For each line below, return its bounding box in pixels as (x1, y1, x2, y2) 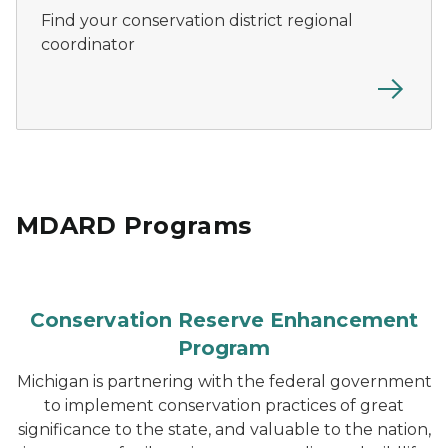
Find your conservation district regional (41, 11, 353, 30)
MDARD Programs (16, 211, 252, 240)
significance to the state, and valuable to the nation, (17, 420, 431, 439)
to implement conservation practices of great (44, 396, 404, 415)
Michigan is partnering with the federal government (16, 372, 432, 391)
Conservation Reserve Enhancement (29, 308, 419, 332)
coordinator (41, 35, 135, 54)
